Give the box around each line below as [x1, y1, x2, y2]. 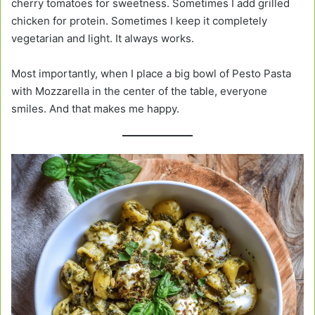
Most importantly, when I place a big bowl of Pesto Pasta [11, 66, 291, 80]
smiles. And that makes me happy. [11, 101, 179, 115]
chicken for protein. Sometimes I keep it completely [11, 13, 267, 27]
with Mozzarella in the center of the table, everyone [11, 84, 267, 98]
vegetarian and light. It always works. [11, 31, 194, 45]
